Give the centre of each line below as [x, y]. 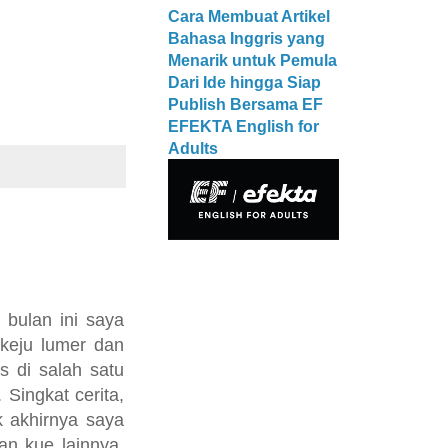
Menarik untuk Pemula [252, 60]
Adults [193, 148]
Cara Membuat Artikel [249, 16]
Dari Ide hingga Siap [244, 82]
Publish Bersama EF [245, 104]
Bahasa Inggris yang [246, 38]
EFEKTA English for [243, 126]
